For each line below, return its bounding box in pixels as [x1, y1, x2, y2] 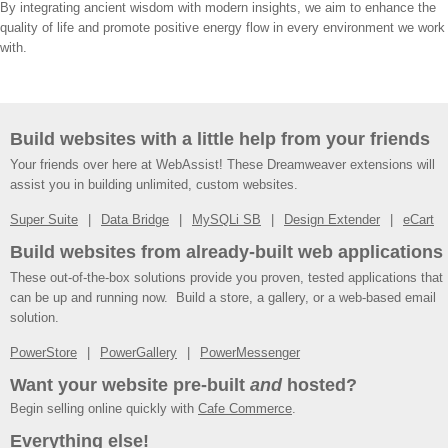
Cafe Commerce [198, 401, 292, 416]
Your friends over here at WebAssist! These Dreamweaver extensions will [10, 157, 435, 172]
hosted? [282, 375, 357, 395]
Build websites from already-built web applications [10, 242, 443, 262]
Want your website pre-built [10, 375, 250, 395]
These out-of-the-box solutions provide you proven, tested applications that [10, 270, 443, 285]
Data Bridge [101, 212, 169, 227]
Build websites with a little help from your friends [10, 129, 430, 149]
